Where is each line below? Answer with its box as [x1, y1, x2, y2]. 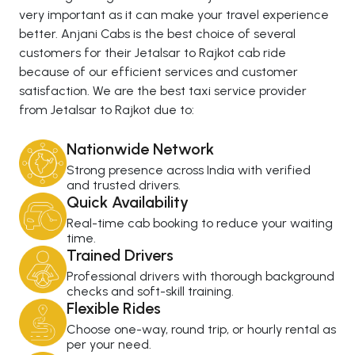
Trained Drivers [67, 246, 174, 265]
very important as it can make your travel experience [19, 7, 329, 23]
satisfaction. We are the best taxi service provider [19, 83, 307, 99]
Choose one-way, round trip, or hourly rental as [67, 322, 336, 338]
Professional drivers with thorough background [67, 269, 334, 284]
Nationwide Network [67, 139, 214, 159]
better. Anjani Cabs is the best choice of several [19, 26, 296, 42]
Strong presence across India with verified [67, 162, 311, 178]
